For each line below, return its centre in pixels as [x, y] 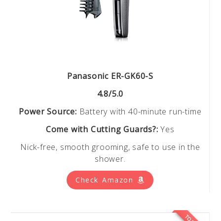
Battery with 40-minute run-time [139, 111]
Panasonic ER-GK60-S [110, 76]
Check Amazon [106, 180]
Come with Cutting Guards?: [102, 129]
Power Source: [48, 111]
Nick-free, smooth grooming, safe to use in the [110, 147]
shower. [110, 159]
